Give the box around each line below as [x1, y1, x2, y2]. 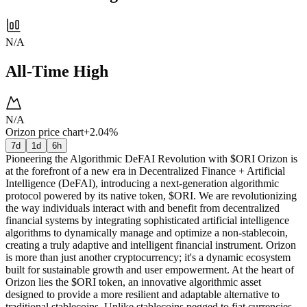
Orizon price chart [5, 125, 84, 138]
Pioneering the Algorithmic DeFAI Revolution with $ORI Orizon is [5, 152, 297, 164]
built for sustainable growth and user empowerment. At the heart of [5, 263, 294, 275]
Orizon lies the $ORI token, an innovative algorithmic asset [5, 275, 261, 288]
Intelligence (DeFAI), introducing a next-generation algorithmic [5, 177, 279, 189]
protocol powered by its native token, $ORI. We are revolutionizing [5, 189, 297, 201]
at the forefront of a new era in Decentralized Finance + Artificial [5, 164, 285, 177]
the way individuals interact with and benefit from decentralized [5, 201, 280, 214]
